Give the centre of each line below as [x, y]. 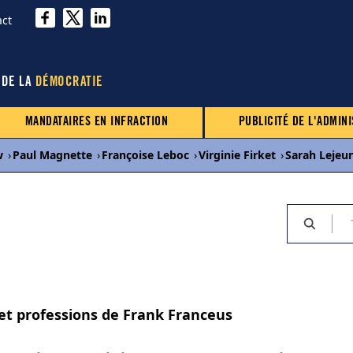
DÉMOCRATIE [69, 83]
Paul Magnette [52, 155]
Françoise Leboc [145, 155]
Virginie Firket [237, 155]
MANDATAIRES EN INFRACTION [97, 122]
